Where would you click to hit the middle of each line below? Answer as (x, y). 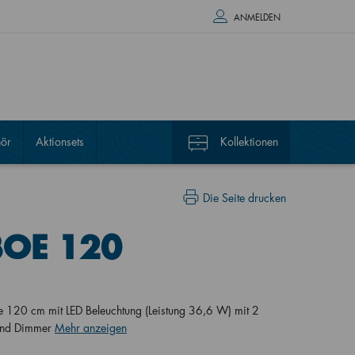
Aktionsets (59, 141)
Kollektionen (249, 141)
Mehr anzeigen (91, 328)
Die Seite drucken (244, 198)
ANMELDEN (257, 17)
